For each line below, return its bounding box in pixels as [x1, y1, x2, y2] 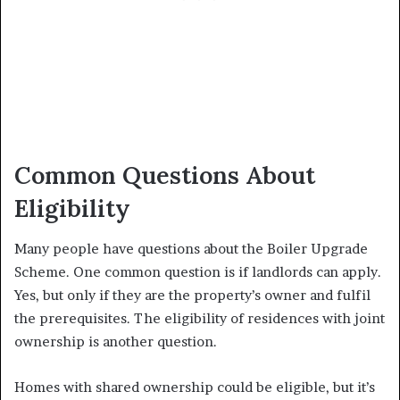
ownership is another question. [14, 332, 221, 350]
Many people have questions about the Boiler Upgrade [14, 239, 368, 257]
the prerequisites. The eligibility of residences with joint [14, 309, 385, 327]
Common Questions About [14, 160, 315, 191]
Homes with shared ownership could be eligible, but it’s [14, 378, 375, 396]
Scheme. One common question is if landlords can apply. [14, 262, 381, 280]
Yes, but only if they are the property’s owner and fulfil [14, 286, 371, 304]
